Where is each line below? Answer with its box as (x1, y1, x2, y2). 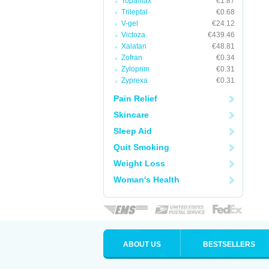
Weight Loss (113, 159, 165, 168)
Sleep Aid (113, 126, 152, 136)
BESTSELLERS (203, 240, 255, 249)
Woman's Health (113, 175, 180, 184)
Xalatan (121, 42, 147, 50)
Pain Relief (113, 94, 157, 103)
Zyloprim (121, 65, 150, 73)
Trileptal (121, 8, 148, 16)
